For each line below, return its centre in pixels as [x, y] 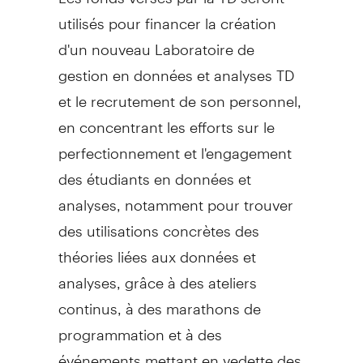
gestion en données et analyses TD [176, 68]
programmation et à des [140, 327]
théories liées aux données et [157, 250]
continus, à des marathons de [159, 301]
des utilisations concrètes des [158, 224]
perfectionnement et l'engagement [175, 146]
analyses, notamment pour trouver [175, 198]
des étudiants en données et [154, 172]
